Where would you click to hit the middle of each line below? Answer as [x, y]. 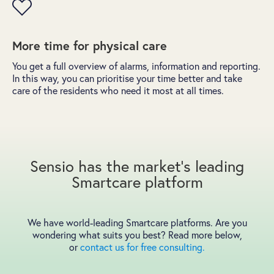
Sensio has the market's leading [137, 166]
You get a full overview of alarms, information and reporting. [136, 66]
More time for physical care [90, 46]
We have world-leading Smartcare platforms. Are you [137, 223]
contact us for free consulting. [143, 247]
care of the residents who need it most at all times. [118, 91]
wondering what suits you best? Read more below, [137, 235]
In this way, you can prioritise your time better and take [127, 78]
